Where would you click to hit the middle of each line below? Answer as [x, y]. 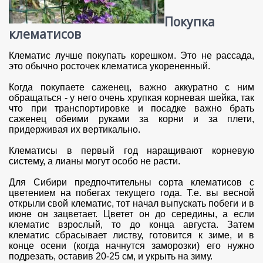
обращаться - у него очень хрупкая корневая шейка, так [131, 98]
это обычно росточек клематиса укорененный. [109, 66]
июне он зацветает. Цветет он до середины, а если [131, 214]
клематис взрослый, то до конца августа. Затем [131, 225]
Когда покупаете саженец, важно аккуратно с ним [131, 87]
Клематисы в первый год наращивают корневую [131, 151]
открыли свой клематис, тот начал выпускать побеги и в [131, 204]
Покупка [190, 21]
